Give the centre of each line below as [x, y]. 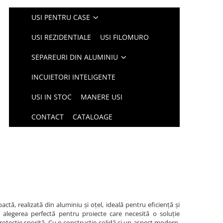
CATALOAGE [93, 117]
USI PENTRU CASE [61, 17]
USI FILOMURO [125, 37]
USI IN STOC [52, 97]
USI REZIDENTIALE [61, 37]
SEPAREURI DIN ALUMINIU [75, 57]
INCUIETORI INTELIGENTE [74, 77]
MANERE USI [102, 97]
